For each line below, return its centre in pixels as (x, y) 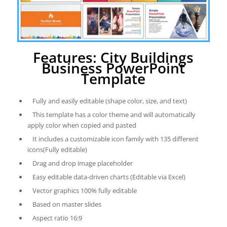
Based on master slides (67, 204)
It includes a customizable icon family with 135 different (115, 139)
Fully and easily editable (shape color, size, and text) (109, 101)
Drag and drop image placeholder (82, 163)
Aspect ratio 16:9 (57, 218)
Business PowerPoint (113, 68)
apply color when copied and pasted (82, 125)
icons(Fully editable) (57, 150)
